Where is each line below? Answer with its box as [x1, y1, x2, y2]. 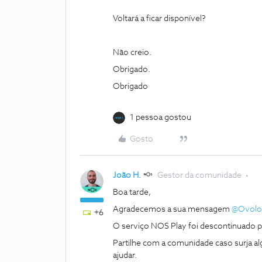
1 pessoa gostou [130, 113, 191, 122]
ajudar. [113, 251, 137, 260]
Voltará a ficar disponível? [113, 15, 206, 23]
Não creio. [113, 49, 153, 57]
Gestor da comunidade [157, 171, 242, 180]
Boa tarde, [113, 188, 151, 196]
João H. [113, 171, 141, 180]
